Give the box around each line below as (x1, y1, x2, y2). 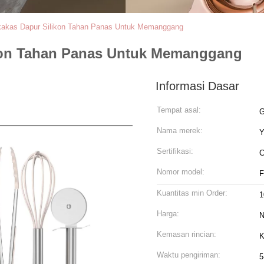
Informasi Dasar (156, 80, 239, 93)
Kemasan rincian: (157, 230, 216, 239)
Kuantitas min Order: (157, 189, 227, 197)
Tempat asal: (157, 105, 201, 114)
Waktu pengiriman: (157, 250, 220, 259)
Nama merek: (157, 126, 203, 135)
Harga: (157, 209, 179, 218)
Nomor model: (157, 167, 204, 176)
